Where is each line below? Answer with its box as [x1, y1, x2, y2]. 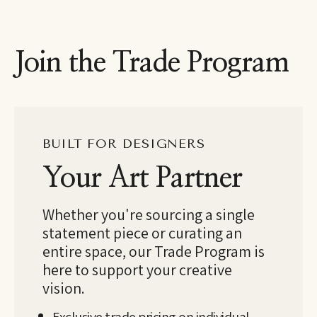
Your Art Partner [42, 163, 242, 192]
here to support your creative [42, 259, 232, 279]
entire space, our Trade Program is [42, 241, 265, 261]
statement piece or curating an [42, 222, 242, 243]
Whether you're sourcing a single [42, 204, 255, 224]
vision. [42, 277, 85, 298]
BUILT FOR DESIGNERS [42, 135, 206, 151]
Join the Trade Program [14, 49, 289, 78]
